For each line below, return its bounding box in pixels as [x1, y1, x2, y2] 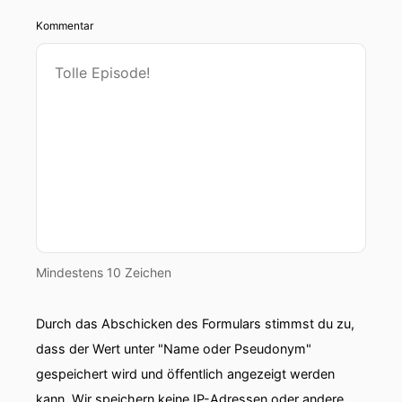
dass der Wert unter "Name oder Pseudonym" [36, 341, 311, 356]
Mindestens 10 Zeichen [36, 265, 171, 280]
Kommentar [36, 19, 93, 32]
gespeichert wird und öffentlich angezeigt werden [36, 366, 335, 381]
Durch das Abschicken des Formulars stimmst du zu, [36, 316, 354, 331]
